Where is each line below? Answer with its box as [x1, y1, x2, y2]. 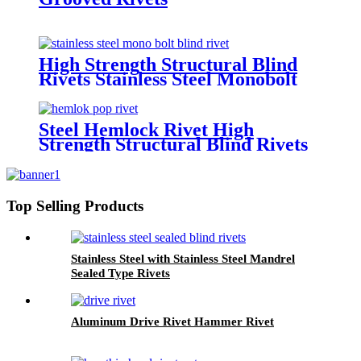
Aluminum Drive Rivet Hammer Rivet [71, 314, 274, 328]
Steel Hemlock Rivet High [39, 119, 254, 141]
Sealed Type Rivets [71, 266, 170, 280]
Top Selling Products [6, 197, 143, 215]
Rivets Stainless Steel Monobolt [39, 68, 297, 89]
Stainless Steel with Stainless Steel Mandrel [71, 251, 295, 265]
